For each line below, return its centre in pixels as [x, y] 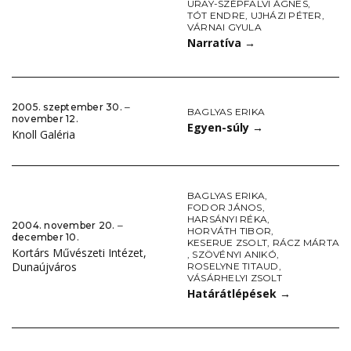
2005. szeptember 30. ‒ [71, 107]
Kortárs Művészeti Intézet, [79, 253]
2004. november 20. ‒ [67, 226]
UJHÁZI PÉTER [286, 16]
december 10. [45, 237]
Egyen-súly [220, 127]
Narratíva [216, 43]
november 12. [45, 119]
